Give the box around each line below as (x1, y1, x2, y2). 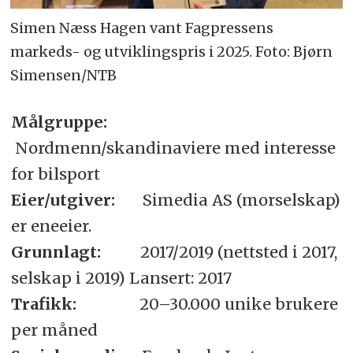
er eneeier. (10, 216, 91, 236)
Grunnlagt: (10, 242, 140, 262)
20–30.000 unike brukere (139, 294, 338, 314)
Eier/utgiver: (10, 190, 143, 210)
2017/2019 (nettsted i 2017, (139, 242, 337, 262)
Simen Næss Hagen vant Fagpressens (10, 19, 274, 38)
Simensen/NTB (10, 66, 117, 85)
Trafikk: (10, 294, 139, 314)
